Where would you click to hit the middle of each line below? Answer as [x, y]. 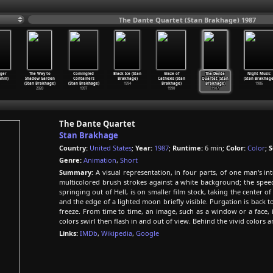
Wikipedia [117, 233]
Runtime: [188, 148]
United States [111, 148]
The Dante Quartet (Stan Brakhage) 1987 [187, 20]
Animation [100, 160]
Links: [69, 233]
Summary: [76, 172]
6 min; [214, 148]
